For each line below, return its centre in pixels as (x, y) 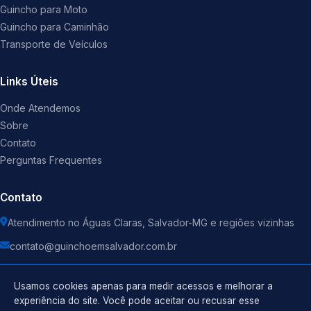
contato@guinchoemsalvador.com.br (93, 246)
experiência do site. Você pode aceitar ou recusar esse (137, 301)
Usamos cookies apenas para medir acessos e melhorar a (143, 286)
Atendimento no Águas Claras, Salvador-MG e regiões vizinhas (151, 223)
